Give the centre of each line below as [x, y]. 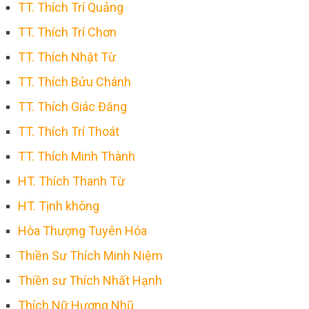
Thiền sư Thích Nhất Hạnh [90, 280]
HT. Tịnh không [58, 206]
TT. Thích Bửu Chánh [74, 81]
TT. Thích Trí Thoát [68, 131]
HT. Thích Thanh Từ [71, 181]
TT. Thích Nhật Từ [67, 57]
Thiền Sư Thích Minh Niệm [90, 255]
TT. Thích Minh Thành [76, 156]
